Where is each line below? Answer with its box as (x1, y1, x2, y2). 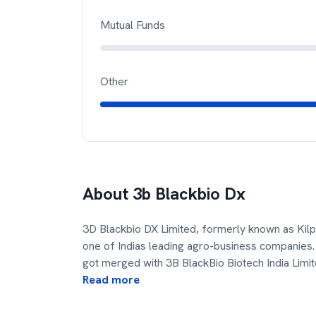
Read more (83, 272, 140, 287)
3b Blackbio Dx (133, 183, 245, 205)
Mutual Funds (100, 18, 165, 32)
